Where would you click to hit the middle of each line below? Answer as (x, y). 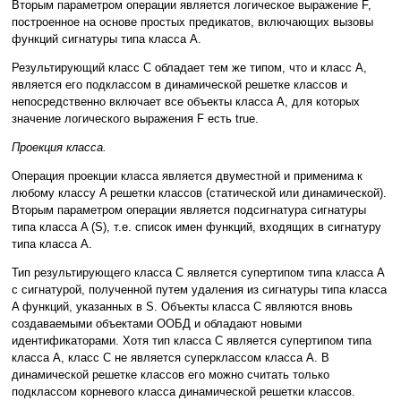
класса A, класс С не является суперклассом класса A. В (171, 358)
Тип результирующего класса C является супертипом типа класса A (198, 273)
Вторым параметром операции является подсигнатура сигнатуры (189, 210)
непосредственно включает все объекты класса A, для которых (186, 102)
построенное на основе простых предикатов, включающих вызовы (192, 22)
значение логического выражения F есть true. (135, 119)
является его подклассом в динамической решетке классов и (179, 85)
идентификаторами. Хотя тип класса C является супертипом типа (192, 341)
